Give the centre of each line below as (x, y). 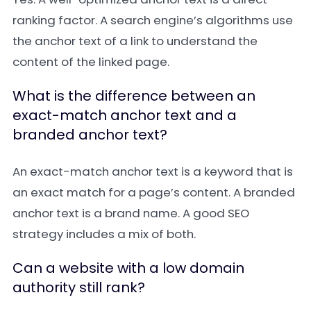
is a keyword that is (236, 171)
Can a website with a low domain (128, 268)
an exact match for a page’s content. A (128, 192)
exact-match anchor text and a (125, 115)
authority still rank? (79, 287)
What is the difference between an (134, 96)
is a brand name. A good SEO (164, 213)
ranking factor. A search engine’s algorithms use (153, 20)
